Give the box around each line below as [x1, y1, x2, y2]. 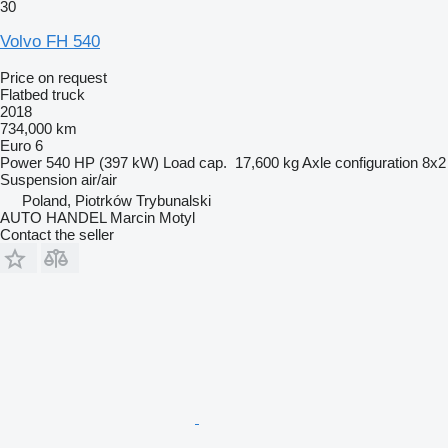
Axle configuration [302, 153, 418, 171]
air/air [81, 170, 117, 188]
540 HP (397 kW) [46, 153, 159, 171]
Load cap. [163, 153, 227, 171]
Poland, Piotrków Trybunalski [22, 191, 211, 209]
